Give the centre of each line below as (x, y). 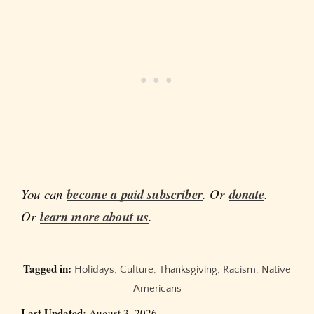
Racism (239, 270)
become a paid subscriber (135, 194)
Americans (157, 289)
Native (276, 270)
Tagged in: (47, 269)
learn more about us (95, 216)
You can (44, 193)
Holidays (94, 270)
